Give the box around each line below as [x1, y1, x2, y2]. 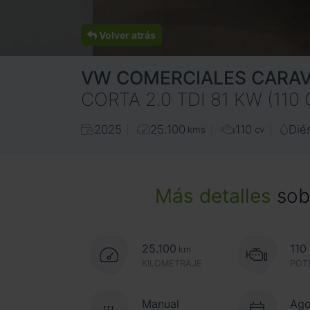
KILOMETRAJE [142, 257, 202, 268]
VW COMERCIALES [81, 66, 246, 89]
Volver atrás [97, 29, 156, 42]
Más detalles [154, 184, 271, 208]
